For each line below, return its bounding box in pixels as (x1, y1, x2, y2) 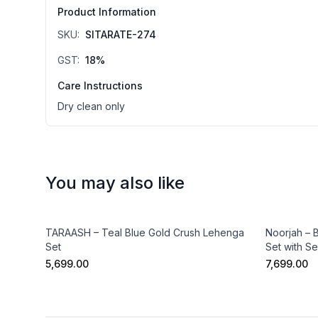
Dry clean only (57, 100, 125, 113)
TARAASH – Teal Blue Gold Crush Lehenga (45, 226, 244, 239)
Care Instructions (57, 79, 143, 92)
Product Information (57, 6, 156, 18)
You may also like (45, 172, 185, 194)
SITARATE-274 (85, 28, 156, 41)
